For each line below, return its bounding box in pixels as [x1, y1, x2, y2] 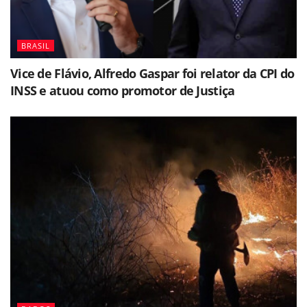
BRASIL [21, 40, 50, 51]
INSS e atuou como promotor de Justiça [10, 82, 235, 99]
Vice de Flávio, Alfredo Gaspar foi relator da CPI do [10, 65, 295, 82]
